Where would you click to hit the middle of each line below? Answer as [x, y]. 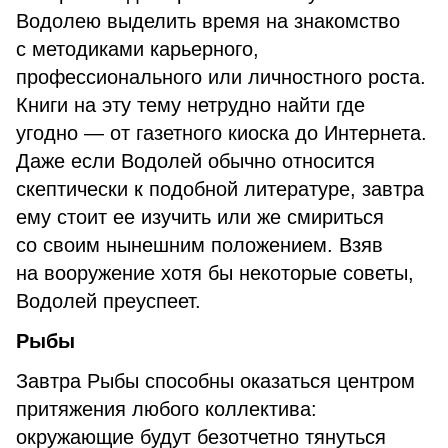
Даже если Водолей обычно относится [195, 161]
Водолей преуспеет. [108, 301]
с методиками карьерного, [137, 49]
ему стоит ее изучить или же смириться [200, 217]
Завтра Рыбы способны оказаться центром [215, 381]
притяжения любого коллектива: [166, 409]
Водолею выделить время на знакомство [208, 21]
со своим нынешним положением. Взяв [199, 245]
